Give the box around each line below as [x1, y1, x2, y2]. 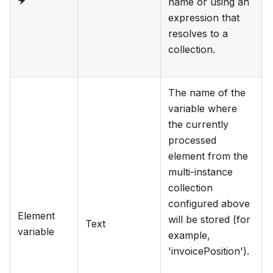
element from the [168, 150, 248, 163]
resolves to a [168, 27, 228, 40]
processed [168, 134, 216, 147]
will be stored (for [168, 213, 250, 226]
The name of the [168, 87, 246, 99]
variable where [168, 102, 237, 115]
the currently [168, 118, 229, 131]
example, [168, 229, 210, 242]
